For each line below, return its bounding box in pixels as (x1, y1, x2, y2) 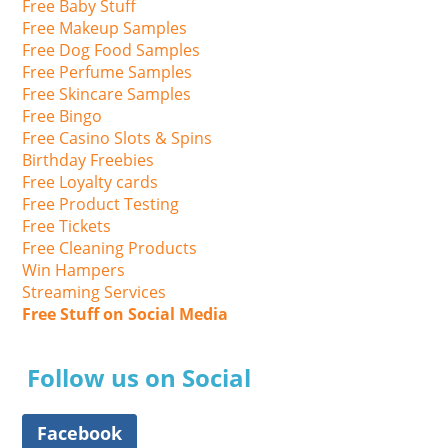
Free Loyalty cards (22, 170, 159, 193)
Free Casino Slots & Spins (22, 126, 213, 149)
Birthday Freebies (22, 148, 155, 171)
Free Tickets (22, 214, 112, 237)
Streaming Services (22, 280, 167, 303)
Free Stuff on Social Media (22, 302, 229, 325)
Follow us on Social (27, 360, 252, 394)
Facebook (37, 420, 123, 445)
